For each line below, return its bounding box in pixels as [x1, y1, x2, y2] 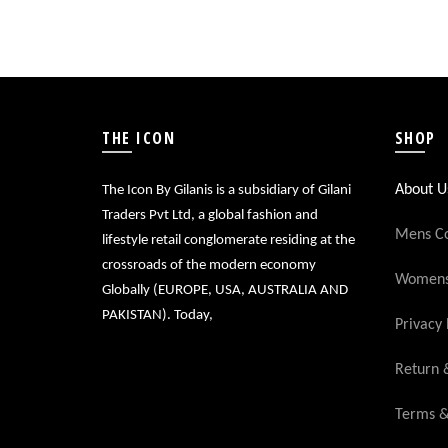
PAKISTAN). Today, [102, 308, 213, 323]
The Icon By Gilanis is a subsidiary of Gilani [102, 183, 351, 198]
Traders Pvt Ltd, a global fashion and [102, 208, 318, 223]
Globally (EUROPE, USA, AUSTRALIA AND [102, 283, 348, 298]
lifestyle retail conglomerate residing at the [102, 233, 355, 248]
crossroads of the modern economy [102, 258, 316, 273]
